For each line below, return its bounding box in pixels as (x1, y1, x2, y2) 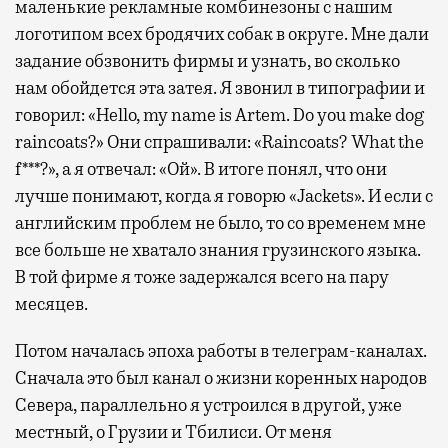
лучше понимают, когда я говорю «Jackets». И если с (15, 184, 433, 207)
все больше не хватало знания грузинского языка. (15, 238, 421, 261)
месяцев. (15, 292, 88, 315)
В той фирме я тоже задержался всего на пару (15, 265, 389, 288)
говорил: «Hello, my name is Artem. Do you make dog (15, 103, 424, 126)
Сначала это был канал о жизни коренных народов (15, 366, 427, 389)
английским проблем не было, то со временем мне (15, 211, 426, 234)
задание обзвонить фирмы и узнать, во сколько (15, 49, 400, 72)
